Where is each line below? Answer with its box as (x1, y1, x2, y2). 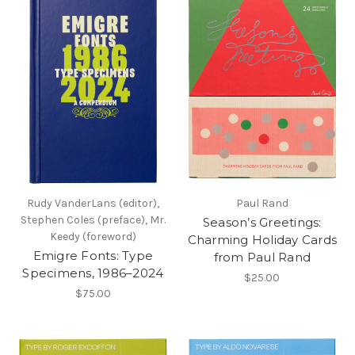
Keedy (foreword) (49, 229, 136, 243)
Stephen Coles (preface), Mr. (20, 212, 166, 227)
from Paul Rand (213, 249, 311, 265)
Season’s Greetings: (202, 214, 322, 230)
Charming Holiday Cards (187, 231, 337, 247)
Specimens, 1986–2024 (22, 265, 164, 281)
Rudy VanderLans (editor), (26, 196, 159, 210)
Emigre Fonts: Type (32, 247, 153, 263)
